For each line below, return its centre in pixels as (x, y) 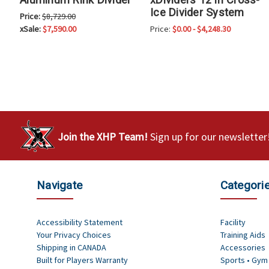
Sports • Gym (244, 260)
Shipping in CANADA (71, 248)
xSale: (31, 29)
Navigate (59, 186)
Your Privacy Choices (74, 235)
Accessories (243, 248)
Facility (233, 222)
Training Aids (243, 235)
